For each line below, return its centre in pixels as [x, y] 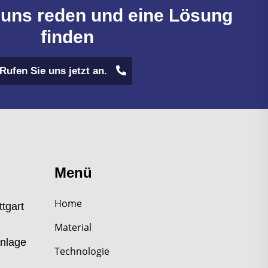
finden [67, 37]
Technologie [82, 251]
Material [73, 227]
